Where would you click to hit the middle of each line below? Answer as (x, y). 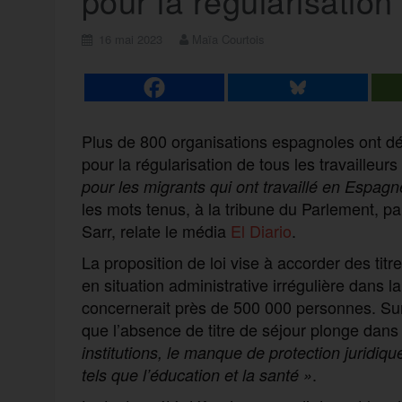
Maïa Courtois (228, 39)
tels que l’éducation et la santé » (197, 374)
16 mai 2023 (130, 39)
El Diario (261, 230)
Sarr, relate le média (156, 230)
